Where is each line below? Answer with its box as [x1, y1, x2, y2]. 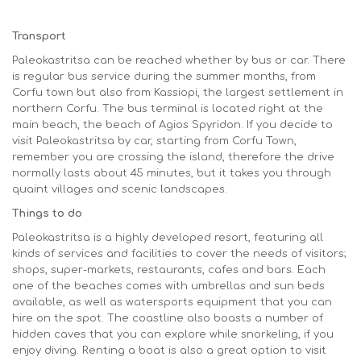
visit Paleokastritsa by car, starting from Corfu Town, [12, 135, 297, 147]
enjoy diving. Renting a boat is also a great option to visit [12, 344, 326, 356]
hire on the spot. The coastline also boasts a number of [12, 312, 323, 324]
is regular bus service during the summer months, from [12, 70, 316, 82]
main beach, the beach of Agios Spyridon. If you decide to [12, 118, 333, 131]
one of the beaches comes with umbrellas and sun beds [12, 280, 325, 292]
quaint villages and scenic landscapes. [12, 183, 227, 195]
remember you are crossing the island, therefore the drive [12, 151, 334, 163]
